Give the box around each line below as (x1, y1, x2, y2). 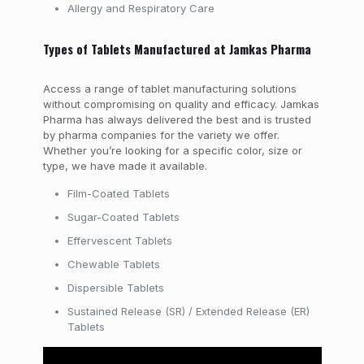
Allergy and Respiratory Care (67, 2, 214, 15)
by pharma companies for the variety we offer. (42, 128, 279, 141)
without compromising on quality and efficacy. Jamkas (42, 97, 319, 110)
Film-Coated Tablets (67, 187, 170, 200)
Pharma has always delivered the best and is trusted (42, 113, 311, 126)
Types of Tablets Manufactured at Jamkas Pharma (42, 40, 311, 58)
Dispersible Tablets (67, 281, 164, 294)
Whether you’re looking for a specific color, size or (42, 144, 302, 157)
